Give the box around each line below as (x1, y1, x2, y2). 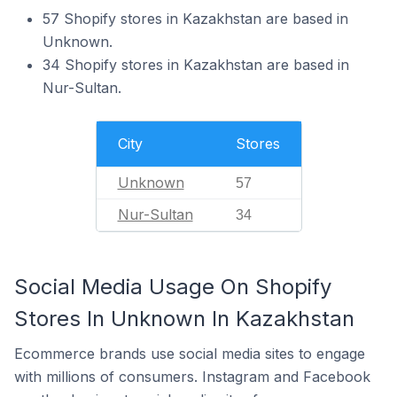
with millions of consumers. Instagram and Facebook (14, 368, 370, 385)
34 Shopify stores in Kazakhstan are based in (43, 56, 349, 74)
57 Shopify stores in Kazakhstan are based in (43, 10, 348, 27)
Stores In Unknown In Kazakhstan (14, 306, 354, 331)
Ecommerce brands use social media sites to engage (14, 345, 365, 362)
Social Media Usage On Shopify (14, 274, 331, 300)
